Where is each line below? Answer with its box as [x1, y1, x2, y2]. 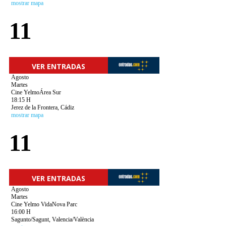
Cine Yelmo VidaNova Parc [11, 201, 77, 208]
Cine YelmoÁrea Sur [11, 89, 61, 96]
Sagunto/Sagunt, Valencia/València [11, 216, 94, 223]
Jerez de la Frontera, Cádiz [11, 104, 74, 111]
